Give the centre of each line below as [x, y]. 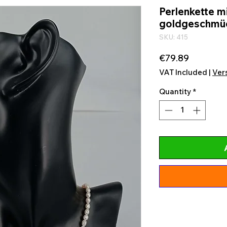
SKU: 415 [174, 37]
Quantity [175, 91]
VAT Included [183, 72]
